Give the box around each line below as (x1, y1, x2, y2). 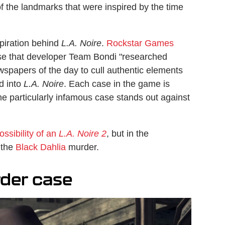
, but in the (106, 128, 149, 139)
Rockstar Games (106, 38, 174, 48)
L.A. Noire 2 (59, 128, 106, 139)
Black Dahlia (16, 142, 66, 152)
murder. (66, 142, 99, 152)
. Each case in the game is (64, 78, 170, 89)
